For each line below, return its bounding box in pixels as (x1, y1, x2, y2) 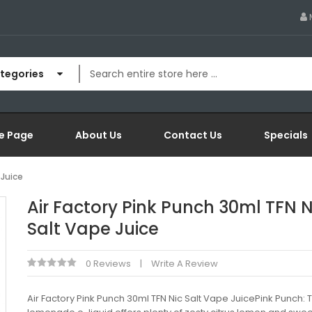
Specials (264, 128, 308, 142)
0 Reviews (86, 257, 131, 270)
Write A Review (151, 257, 218, 270)
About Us (75, 128, 122, 142)
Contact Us (164, 128, 222, 142)
